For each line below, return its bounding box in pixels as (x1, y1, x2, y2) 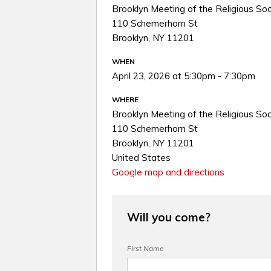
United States (112, 152, 171, 163)
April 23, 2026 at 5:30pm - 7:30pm (112, 70, 255, 82)
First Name (127, 244, 164, 253)
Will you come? (127, 210, 211, 224)
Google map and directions (112, 166, 224, 178)
